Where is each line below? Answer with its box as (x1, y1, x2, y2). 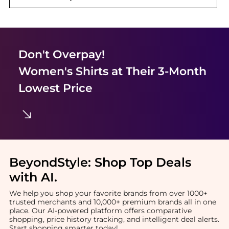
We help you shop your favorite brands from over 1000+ (9, 189, 208, 198)
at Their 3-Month (108, 64, 207, 78)
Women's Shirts (18, 64, 108, 78)
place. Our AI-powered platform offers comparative (9, 206, 192, 216)
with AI (9, 169, 54, 185)
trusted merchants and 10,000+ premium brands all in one (9, 197, 216, 207)
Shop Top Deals (94, 154, 191, 170)
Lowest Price (18, 81, 93, 95)
